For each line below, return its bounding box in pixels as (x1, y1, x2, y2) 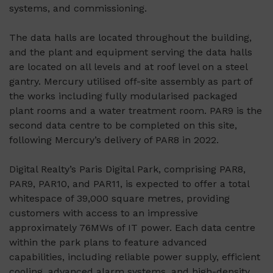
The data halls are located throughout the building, (9, 32, 252, 44)
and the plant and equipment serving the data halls (9, 46, 252, 58)
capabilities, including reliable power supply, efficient (9, 251, 260, 263)
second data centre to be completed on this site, (9, 119, 237, 132)
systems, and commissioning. (9, 2, 147, 15)
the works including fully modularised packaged (9, 90, 238, 102)
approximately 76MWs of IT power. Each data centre (9, 222, 255, 234)
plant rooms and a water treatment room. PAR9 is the (9, 105, 262, 117)
